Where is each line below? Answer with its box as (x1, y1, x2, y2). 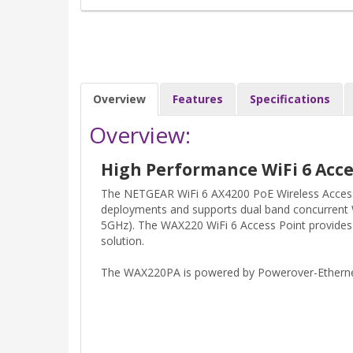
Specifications (250, 91, 330, 107)
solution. (101, 233, 144, 249)
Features (173, 91, 223, 107)
